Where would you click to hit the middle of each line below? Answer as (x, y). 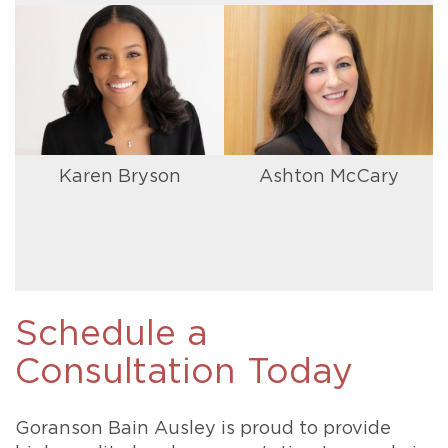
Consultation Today (184, 373)
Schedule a (111, 335)
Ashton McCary (328, 177)
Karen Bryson (119, 177)
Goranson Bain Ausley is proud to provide (203, 429)
